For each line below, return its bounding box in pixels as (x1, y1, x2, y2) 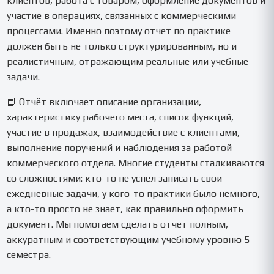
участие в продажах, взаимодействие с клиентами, (7, 126, 240, 138)
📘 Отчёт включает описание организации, (7, 95, 202, 108)
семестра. (7, 248, 51, 261)
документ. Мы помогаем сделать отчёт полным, (7, 218, 229, 230)
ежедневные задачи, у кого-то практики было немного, (7, 187, 261, 199)
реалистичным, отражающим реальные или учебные (7, 55, 249, 67)
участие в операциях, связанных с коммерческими (7, 9, 237, 21)
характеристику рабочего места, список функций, (7, 111, 234, 123)
